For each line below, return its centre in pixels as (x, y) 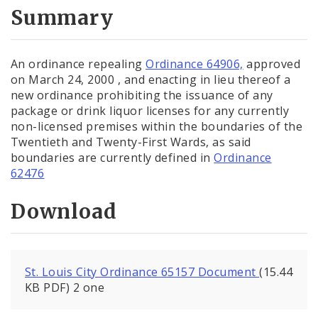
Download (64, 212)
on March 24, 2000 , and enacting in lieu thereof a (151, 79)
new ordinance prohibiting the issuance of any (142, 95)
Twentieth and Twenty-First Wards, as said (131, 142)
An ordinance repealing (78, 64)
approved (272, 64)
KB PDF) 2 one (65, 288)
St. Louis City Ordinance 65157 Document (142, 272)
